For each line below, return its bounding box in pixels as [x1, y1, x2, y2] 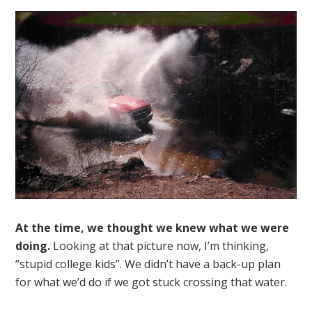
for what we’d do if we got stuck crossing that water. [15, 274, 288, 290]
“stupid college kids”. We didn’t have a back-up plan [15, 256, 281, 272]
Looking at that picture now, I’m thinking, [50, 238, 270, 254]
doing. [15, 238, 51, 254]
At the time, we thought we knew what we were [15, 220, 290, 236]
